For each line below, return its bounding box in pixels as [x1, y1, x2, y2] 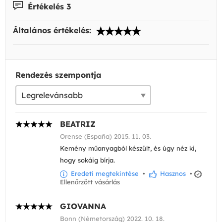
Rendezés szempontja [15, 70, 102, 80]
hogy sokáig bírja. [60, 156, 115, 165]
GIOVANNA [60, 201, 106, 212]
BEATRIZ [60, 119, 96, 129]
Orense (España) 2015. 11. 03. [60, 132, 151, 141]
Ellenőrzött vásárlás [60, 178, 120, 186]
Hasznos [158, 169, 186, 178]
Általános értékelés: [13, 25, 94, 36]
